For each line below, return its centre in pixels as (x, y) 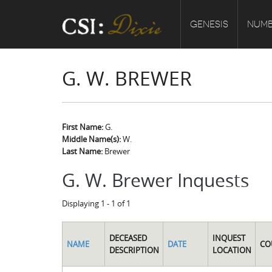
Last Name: (83, 151)
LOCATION (232, 250)
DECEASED (128, 238)
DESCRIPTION (134, 250)
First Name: (83, 127)
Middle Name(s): (92, 139)
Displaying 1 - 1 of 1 (96, 203)
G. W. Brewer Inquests (155, 180)
